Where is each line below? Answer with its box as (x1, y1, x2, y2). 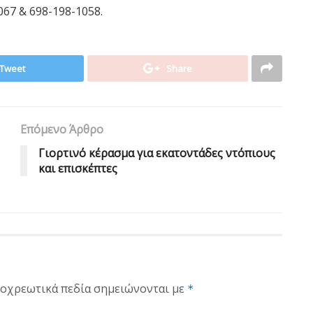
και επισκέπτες (38, 161, 117, 176)
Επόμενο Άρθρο (20, 122, 103, 137)
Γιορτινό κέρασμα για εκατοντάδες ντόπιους (38, 145, 275, 161)
